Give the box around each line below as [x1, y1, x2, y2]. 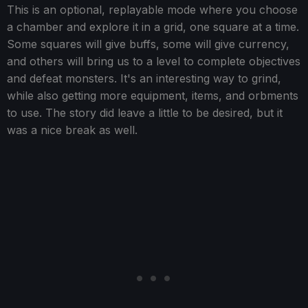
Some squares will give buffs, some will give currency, [7, 37, 289, 52]
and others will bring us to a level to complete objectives [7, 54, 300, 69]
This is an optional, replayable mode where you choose [7, 3, 298, 17]
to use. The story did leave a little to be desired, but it [7, 106, 283, 120]
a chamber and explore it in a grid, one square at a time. [7, 20, 299, 34]
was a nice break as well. [7, 123, 137, 137]
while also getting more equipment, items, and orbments [7, 89, 298, 103]
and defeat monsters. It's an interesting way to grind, [7, 71, 281, 86]
